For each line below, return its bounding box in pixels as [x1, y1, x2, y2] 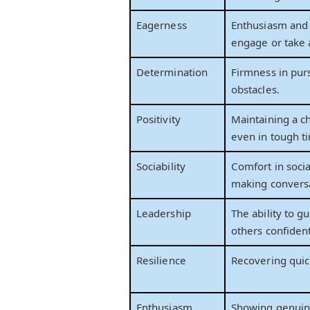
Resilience [136, 253, 186, 268]
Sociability [136, 159, 185, 174]
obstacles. [231, 82, 280, 97]
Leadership [136, 206, 191, 221]
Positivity [136, 112, 181, 127]
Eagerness [136, 18, 187, 33]
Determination [136, 65, 208, 80]
